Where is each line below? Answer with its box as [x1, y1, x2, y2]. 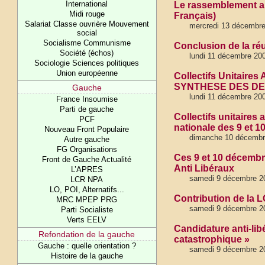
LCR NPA [70, 175, 104, 184]
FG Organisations [56, 145, 117, 154]
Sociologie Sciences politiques [34, 59, 140, 67]
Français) [174, 11, 216, 21]
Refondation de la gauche [38, 230, 135, 239]
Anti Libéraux [174, 163, 234, 173]
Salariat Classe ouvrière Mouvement [24, 20, 149, 28]
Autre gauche [64, 135, 110, 144]
